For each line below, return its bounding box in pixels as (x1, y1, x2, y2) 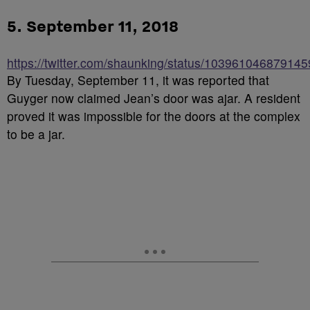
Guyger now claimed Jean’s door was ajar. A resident (7, 89, 300, 107)
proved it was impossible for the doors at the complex (7, 107, 300, 125)
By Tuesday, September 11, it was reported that (7, 71, 269, 89)
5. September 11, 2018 (7, 15, 179, 36)
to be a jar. (7, 125, 65, 143)
